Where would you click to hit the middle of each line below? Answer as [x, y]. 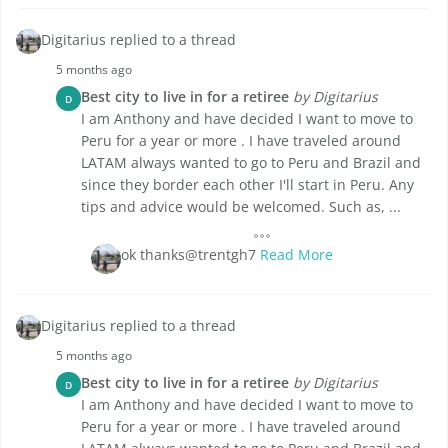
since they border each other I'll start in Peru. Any [247, 185]
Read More [296, 255]
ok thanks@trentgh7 [190, 255]
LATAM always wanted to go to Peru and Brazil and [251, 163]
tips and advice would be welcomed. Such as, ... [241, 207]
